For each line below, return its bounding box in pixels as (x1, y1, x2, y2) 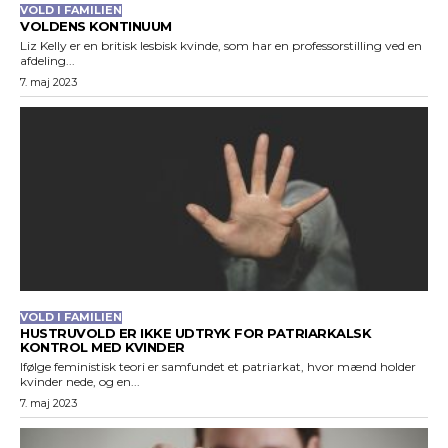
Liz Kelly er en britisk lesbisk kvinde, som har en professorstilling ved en (20, 38, 422, 54)
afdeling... (20, 53, 75, 69)
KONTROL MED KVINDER (20, 338, 185, 355)
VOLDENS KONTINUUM (20, 18, 172, 35)
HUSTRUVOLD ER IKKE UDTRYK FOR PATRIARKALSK (20, 324, 371, 341)
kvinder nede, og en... (20, 373, 140, 389)
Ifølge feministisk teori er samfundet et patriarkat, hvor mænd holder (20, 358, 416, 374)
